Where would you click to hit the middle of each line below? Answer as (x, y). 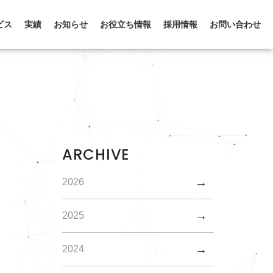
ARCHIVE (96, 154)
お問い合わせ (235, 24)
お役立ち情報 (126, 24)
